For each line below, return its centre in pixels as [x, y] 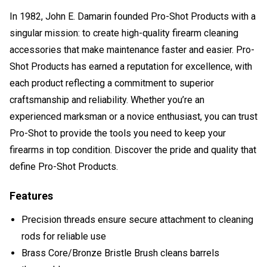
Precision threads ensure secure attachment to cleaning [137, 219]
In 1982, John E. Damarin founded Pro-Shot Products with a [133, 16]
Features [31, 195]
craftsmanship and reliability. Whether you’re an [107, 100]
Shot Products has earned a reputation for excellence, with [131, 66]
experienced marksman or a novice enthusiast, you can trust [133, 116]
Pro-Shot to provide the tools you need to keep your [118, 133]
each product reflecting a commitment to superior [112, 83]
